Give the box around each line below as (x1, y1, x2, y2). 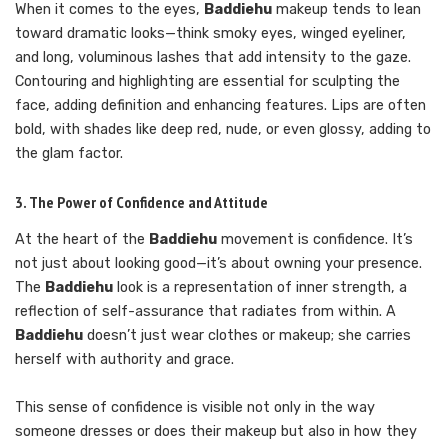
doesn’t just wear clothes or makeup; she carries (83, 327, 411, 345)
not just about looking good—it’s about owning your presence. (15, 255, 422, 273)
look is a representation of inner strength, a (113, 279, 407, 297)
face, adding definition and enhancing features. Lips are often (15, 96, 426, 114)
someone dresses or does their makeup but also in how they (15, 423, 417, 441)
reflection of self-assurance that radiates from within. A (15, 303, 396, 321)
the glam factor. (15, 144, 123, 162)
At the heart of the (15, 231, 149, 249)
